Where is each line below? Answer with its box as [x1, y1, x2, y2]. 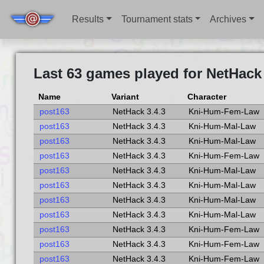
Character [187, 93, 226, 101]
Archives [210, 14, 247, 24]
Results [72, 14, 104, 24]
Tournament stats [121, 14, 193, 24]
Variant [111, 93, 139, 101]
